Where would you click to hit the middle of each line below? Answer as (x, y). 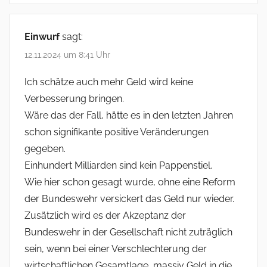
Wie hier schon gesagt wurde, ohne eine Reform (130, 182)
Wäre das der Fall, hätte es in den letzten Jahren (129, 115)
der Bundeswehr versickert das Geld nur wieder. (129, 198)
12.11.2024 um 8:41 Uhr (67, 55)
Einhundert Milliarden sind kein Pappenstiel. (118, 165)
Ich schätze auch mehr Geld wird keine (109, 82)
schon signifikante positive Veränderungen (117, 132)
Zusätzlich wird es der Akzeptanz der (105, 215)
